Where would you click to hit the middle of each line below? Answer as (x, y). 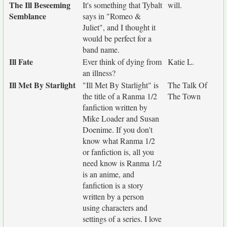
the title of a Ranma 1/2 (120, 96)
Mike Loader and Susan (121, 118)
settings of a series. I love (122, 219)
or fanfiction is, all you (118, 152)
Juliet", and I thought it (119, 27)
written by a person (113, 196)
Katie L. (181, 62)
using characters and (115, 207)
